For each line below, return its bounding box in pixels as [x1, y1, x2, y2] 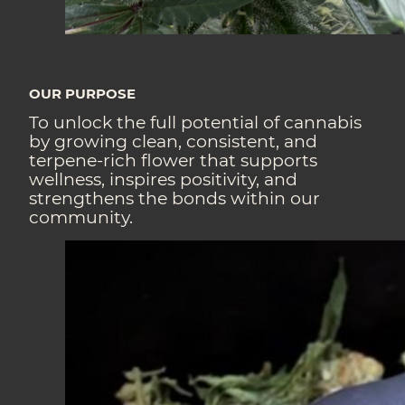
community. [29, 207, 134, 229]
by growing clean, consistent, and [29, 131, 318, 153]
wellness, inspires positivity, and [29, 169, 298, 191]
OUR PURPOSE [29, 84, 137, 102]
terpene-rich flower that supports [29, 150, 318, 172]
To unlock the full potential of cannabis [29, 112, 363, 134]
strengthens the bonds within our [29, 188, 321, 210]
